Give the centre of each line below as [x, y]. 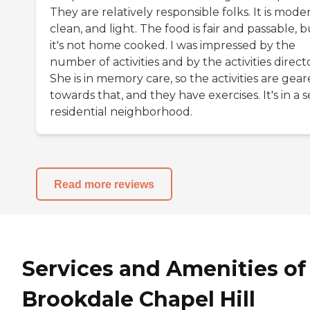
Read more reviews [104, 184]
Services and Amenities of [164, 269]
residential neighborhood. [121, 112]
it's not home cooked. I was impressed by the [173, 46]
